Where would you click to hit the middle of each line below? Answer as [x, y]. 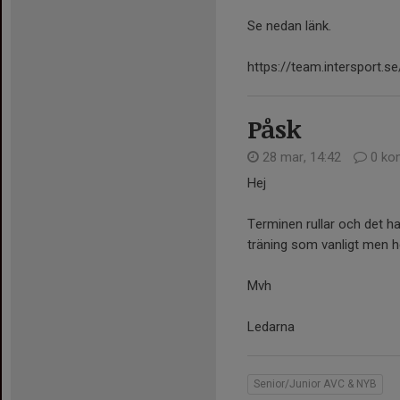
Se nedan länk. [289, 25]
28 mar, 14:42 [302, 157]
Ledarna [271, 326]
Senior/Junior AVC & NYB [315, 383]
